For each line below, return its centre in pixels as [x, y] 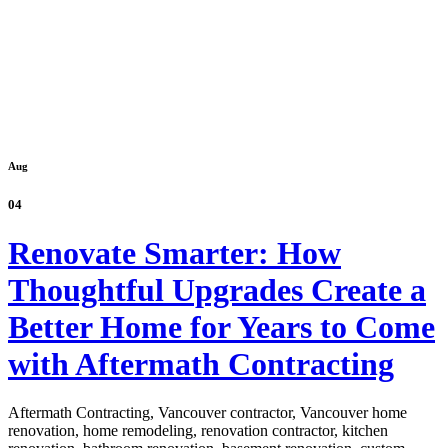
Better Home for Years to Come [221, 326]
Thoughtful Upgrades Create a [217, 289]
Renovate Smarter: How [174, 252]
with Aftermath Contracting [201, 363]
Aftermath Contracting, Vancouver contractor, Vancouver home [207, 413]
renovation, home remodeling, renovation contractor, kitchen [198, 431]
